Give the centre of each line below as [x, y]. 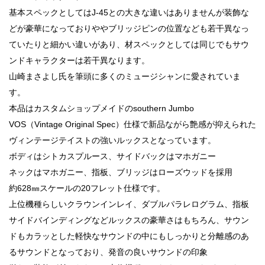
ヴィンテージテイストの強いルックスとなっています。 [112, 140]
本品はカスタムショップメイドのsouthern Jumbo [101, 108]
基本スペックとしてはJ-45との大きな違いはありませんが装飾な [129, 12]
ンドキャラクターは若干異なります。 [79, 60]
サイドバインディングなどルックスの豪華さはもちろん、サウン [129, 220]
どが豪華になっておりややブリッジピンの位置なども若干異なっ [129, 28]
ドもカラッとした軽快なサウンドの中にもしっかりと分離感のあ [129, 236]
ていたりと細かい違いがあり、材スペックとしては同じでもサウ [129, 44]
